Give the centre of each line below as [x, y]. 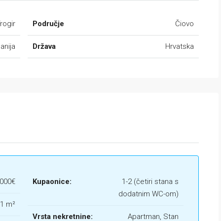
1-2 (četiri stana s [150, 182]
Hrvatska [180, 46]
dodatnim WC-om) [148, 194]
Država [44, 46]
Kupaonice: [52, 182]
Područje [48, 24]
